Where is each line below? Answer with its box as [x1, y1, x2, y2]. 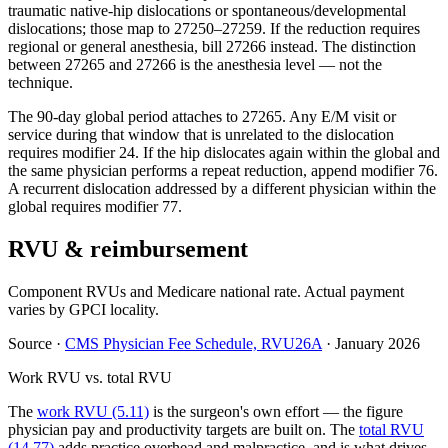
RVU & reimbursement [8, 236, 248, 263]
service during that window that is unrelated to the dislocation [8, 126, 394, 144]
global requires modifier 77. [8, 198, 182, 216]
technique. [8, 74, 73, 92]
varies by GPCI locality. [8, 301, 159, 319]
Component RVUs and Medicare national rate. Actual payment [8, 283, 404, 301]
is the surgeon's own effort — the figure [149, 403, 403, 421]
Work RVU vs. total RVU [8, 369, 172, 387]
